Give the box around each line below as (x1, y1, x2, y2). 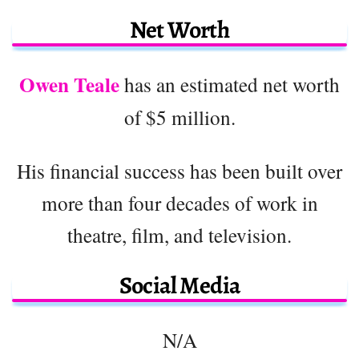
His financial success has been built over (17, 156, 342, 184)
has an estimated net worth (119, 70, 340, 98)
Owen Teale (19, 69, 119, 99)
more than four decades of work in (41, 188, 318, 216)
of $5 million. (123, 103, 236, 131)
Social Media (119, 268, 240, 301)
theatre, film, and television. (67, 220, 292, 248)
